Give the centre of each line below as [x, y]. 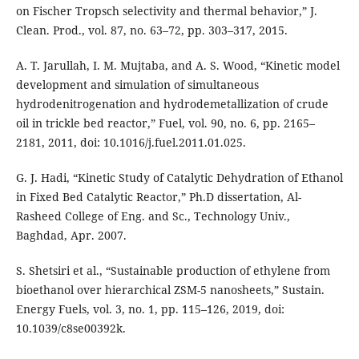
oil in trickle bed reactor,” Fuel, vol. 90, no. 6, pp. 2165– [165, 123]
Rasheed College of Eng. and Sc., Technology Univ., [153, 216]
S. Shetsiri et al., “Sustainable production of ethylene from [173, 270]
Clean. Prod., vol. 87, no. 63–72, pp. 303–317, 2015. [151, 30]
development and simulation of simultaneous [137, 84]
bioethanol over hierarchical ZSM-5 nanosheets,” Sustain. [170, 289]
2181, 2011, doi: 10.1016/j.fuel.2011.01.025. [131, 142]
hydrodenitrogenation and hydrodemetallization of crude [172, 103]
